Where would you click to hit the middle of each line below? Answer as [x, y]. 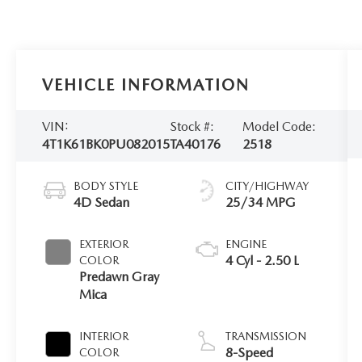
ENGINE [246, 244]
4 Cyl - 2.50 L [262, 260]
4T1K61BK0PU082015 [106, 144]
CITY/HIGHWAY [267, 185]
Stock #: [192, 126]
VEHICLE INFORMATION [146, 85]
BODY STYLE [106, 185]
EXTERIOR [104, 244]
